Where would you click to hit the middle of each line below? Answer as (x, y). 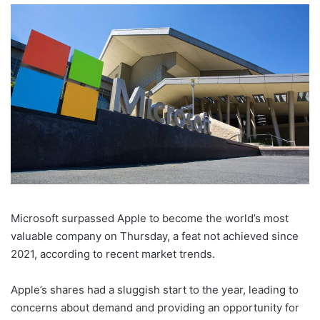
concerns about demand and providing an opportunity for (155, 307)
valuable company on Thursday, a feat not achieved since (155, 236)
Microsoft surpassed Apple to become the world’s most (150, 218)
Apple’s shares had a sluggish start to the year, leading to (155, 289)
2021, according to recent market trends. (113, 254)
